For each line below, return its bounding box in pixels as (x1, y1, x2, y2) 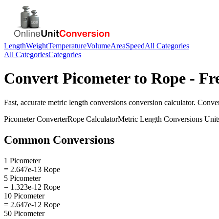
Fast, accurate (4, 98, 48, 107)
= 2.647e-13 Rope (4, 165, 60, 174)
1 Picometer (4, 156, 41, 165)
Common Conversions (4, 133, 114, 146)
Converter (35, 114, 67, 123)
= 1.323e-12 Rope (4, 182, 60, 191)
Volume (87, 42, 110, 50)
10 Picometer (4, 191, 44, 200)
